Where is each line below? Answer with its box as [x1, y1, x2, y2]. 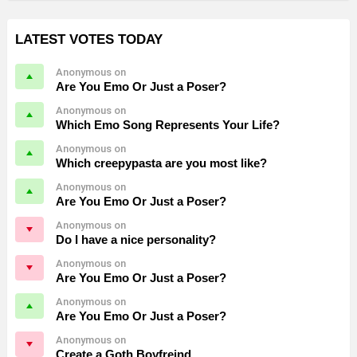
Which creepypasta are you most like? [56, 156, 267, 171]
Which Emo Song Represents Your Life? [56, 118, 280, 132]
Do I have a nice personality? [56, 233, 216, 247]
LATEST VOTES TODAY [15, 32, 163, 48]
